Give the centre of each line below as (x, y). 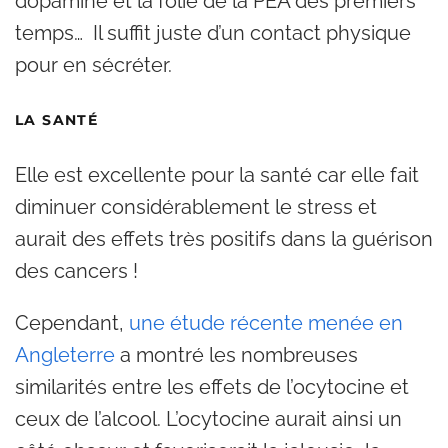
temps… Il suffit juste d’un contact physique (213, 33)
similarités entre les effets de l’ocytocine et (212, 387)
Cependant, (72, 323)
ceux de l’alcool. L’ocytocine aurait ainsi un (208, 419)
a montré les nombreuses (239, 355)
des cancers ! (76, 271)
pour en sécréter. (93, 65)
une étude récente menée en (266, 323)
